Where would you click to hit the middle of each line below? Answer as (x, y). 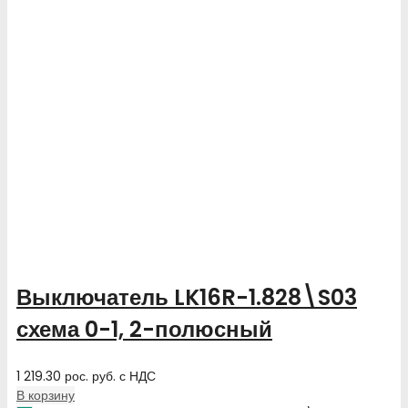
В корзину (46, 396)
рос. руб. (90, 377)
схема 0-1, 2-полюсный (144, 330)
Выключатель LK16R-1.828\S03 (187, 298)
